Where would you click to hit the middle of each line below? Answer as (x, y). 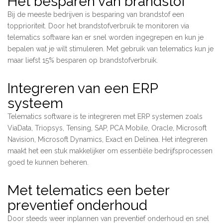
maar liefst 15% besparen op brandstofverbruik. (83, 60)
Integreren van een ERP (83, 88)
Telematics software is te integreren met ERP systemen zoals (105, 116)
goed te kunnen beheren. (48, 162)
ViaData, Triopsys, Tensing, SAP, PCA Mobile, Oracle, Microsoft (107, 128)
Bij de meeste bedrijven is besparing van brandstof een (96, 14)
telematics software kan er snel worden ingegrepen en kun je (106, 37)
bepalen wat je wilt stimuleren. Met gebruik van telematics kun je (111, 49)
